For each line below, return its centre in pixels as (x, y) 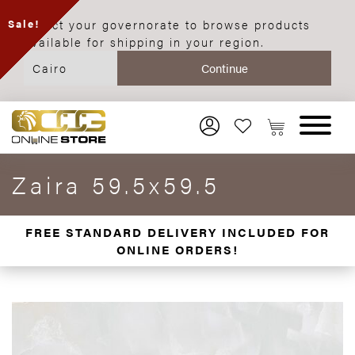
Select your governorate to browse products (167, 24)
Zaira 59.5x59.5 (116, 184)
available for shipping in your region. (144, 42)
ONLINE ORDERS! (177, 249)
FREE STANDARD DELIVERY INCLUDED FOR (177, 232)
